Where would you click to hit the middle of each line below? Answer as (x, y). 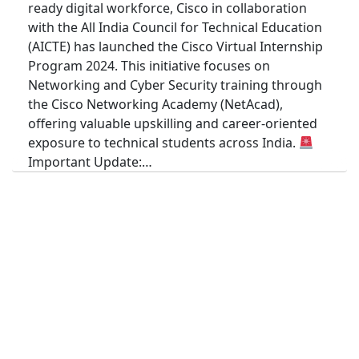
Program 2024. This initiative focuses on (149, 66)
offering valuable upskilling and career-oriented (173, 124)
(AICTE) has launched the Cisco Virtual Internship (175, 47)
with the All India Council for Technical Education (175, 28)
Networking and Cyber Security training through (175, 85)
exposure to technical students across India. (163, 143)
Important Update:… (90, 162)
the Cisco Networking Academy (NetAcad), (155, 105)
